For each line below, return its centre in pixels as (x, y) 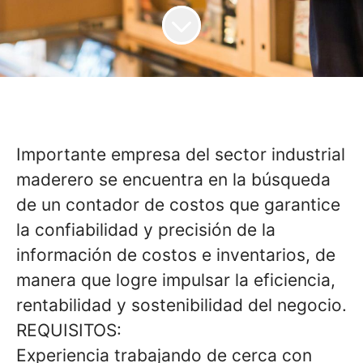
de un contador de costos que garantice (178, 205)
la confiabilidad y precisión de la (146, 230)
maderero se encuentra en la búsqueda (173, 179)
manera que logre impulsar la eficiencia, (176, 280)
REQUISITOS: (69, 330)
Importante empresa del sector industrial (181, 154)
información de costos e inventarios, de (176, 255)
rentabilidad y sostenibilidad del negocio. (181, 305)
